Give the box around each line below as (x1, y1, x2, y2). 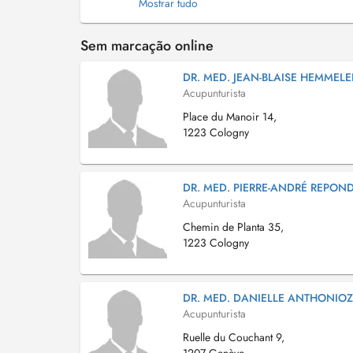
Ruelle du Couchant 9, (183, 329, 284, 345)
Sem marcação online (80, 35, 214, 56)
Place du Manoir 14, (183, 109, 277, 124)
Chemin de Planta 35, (183, 219, 284, 235)
